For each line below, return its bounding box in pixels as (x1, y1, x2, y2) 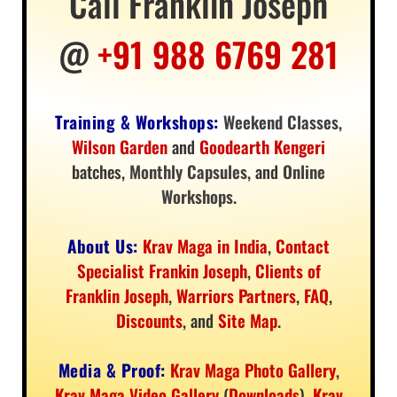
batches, (72, 158, 129, 183)
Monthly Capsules (129, 158, 247, 183)
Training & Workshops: (55, 108, 219, 134)
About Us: (67, 232, 138, 258)
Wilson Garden (72, 133, 167, 159)
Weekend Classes (222, 108, 339, 134)
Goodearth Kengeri (199, 133, 325, 159)
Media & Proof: (58, 356, 166, 382)
